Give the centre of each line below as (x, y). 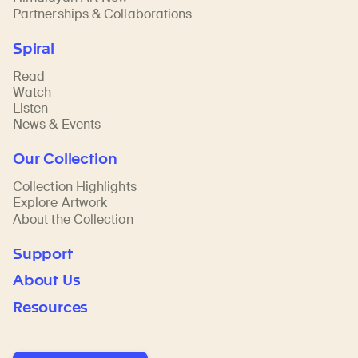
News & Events (57, 125)
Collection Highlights (75, 187)
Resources (51, 307)
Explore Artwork (60, 203)
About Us (47, 280)
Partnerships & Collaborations (103, 14)
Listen (31, 108)
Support (43, 253)
